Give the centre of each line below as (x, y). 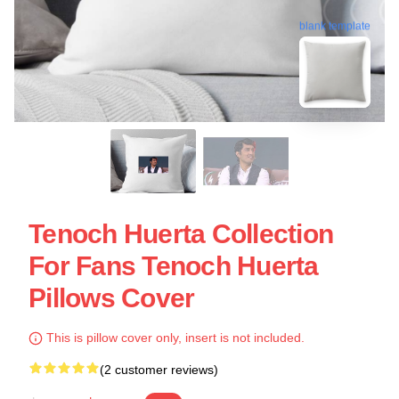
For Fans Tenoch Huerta (174, 266)
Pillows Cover (112, 298)
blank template (335, 27)
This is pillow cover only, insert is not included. (174, 338)
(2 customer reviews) (159, 370)
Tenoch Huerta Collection (181, 234)
